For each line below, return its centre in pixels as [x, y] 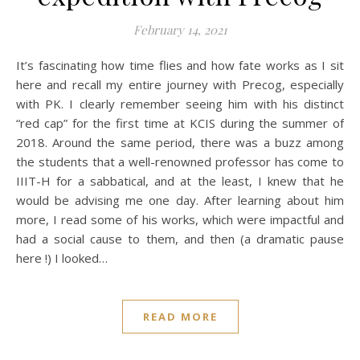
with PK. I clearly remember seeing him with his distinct [180, 104]
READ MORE [180, 317]
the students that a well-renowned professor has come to [180, 162]
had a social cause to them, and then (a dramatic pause [180, 239]
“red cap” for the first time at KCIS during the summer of [180, 123]
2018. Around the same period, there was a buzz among [180, 142]
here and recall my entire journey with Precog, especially [180, 84]
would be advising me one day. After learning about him [180, 200]
